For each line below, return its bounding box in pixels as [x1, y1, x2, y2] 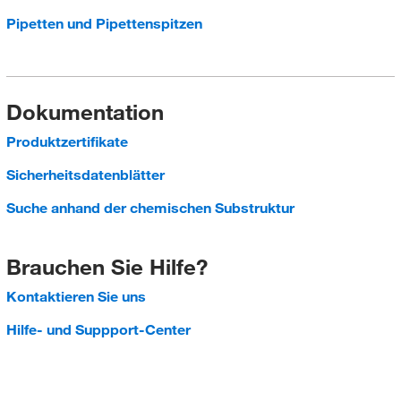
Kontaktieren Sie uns [5, 287, 146, 305]
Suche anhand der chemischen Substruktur [5, 199, 294, 217]
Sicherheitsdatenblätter [5, 166, 165, 183]
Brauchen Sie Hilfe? [5, 253, 208, 280]
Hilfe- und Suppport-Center [5, 320, 191, 338]
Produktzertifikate [5, 132, 128, 150]
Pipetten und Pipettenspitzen [5, 14, 202, 32]
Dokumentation [5, 98, 164, 125]
